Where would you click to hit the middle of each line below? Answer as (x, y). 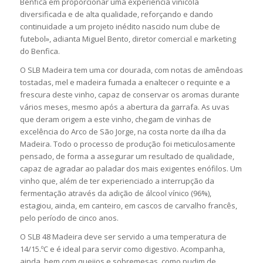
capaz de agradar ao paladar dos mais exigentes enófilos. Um (131, 169)
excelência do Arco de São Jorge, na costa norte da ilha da (123, 132)
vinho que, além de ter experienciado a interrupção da (117, 181)
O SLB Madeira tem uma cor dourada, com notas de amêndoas (131, 70)
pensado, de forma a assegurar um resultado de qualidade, (127, 156)
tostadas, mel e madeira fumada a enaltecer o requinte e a (125, 82)
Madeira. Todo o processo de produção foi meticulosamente (127, 144)
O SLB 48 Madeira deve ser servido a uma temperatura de (123, 237)
